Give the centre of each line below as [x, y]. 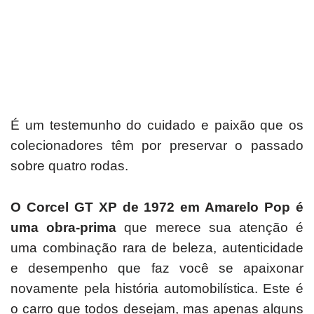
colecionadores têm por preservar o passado [157, 145]
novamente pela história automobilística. [137, 288]
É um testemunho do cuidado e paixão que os [157, 125]
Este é [284, 288]
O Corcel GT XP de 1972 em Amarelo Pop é [157, 207]
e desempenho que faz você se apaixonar [157, 268]
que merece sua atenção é [210, 227]
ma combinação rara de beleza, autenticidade [161, 247]
